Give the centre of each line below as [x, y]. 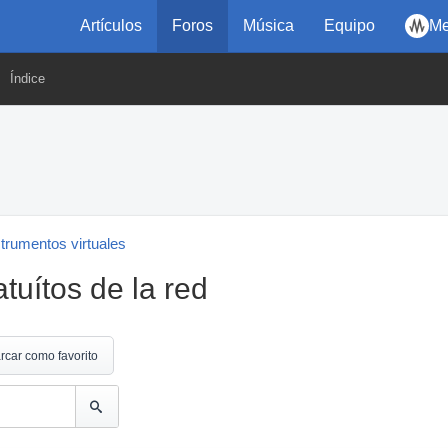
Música [268, 25]
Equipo [349, 25]
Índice [27, 78]
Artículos [111, 25]
